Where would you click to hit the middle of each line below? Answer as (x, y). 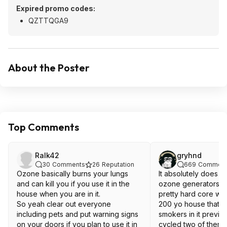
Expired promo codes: (56, 8)
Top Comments (44, 127)
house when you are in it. (59, 194)
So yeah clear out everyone (64, 204)
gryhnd (189, 155)
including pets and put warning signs (78, 214)
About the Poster (49, 68)
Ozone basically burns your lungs (72, 174)
